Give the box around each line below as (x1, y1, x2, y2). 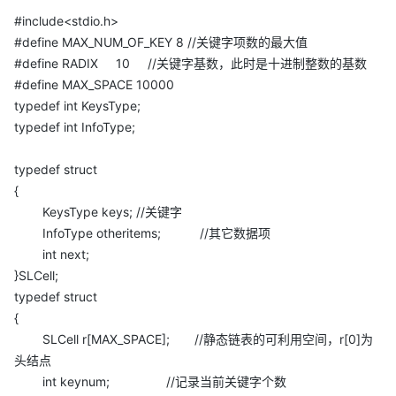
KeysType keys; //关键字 (14, 204, 182, 219)
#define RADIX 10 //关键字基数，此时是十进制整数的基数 (14, 56, 367, 71)
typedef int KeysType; (14, 98, 141, 113)
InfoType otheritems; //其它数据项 (14, 225, 270, 240)
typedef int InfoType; (14, 119, 135, 134)
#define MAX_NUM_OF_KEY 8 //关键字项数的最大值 (14, 34, 308, 49)
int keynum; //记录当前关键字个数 (14, 374, 286, 389)
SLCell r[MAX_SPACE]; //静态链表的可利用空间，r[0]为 (14, 331, 373, 346)
